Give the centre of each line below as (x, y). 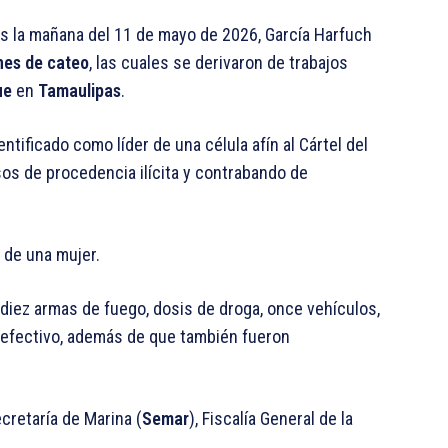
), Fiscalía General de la (271, 419)
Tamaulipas (79, 91)
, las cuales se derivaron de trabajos (218, 63)
